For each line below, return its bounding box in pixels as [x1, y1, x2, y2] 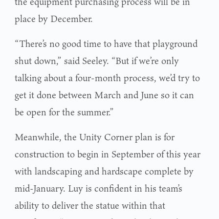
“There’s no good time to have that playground [15, 36, 197, 50]
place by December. [15, 11, 93, 25]
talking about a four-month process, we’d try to [15, 70, 200, 85]
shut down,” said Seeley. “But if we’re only [15, 53, 179, 67]
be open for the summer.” [15, 105, 114, 119]
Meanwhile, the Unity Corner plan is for [15, 130, 175, 144]
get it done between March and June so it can [15, 88, 194, 102]
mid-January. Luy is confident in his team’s [15, 181, 182, 195]
